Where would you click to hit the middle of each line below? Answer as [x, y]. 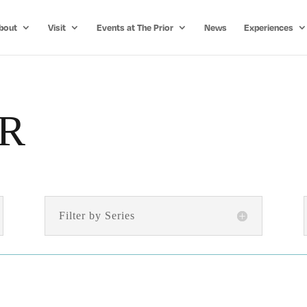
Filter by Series [97, 216]
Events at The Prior [135, 27]
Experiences [268, 27]
